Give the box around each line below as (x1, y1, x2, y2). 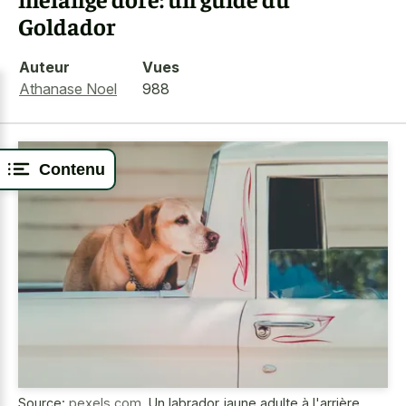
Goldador (18, 11, 116, 41)
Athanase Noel (19, 79, 117, 98)
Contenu (39, 159, 105, 179)
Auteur (19, 57, 70, 76)
